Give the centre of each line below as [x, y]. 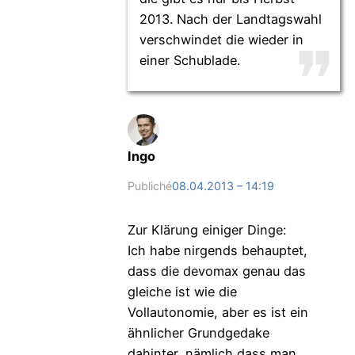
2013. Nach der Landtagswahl [230, 19]
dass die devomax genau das [216, 271]
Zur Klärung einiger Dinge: [206, 229]
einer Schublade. [189, 60]
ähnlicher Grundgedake [198, 332]
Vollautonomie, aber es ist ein [218, 312]
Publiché [149, 186]
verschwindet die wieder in [221, 39]
